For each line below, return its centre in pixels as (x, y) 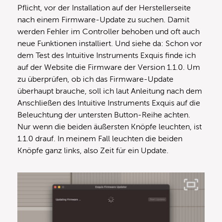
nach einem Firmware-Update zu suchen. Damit (103, 20)
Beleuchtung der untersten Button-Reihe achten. (104, 115)
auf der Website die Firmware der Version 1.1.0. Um (109, 68)
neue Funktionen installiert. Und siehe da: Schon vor (110, 44)
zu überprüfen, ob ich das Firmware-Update (95, 80)
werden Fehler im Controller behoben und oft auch (109, 32)
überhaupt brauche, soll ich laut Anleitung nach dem (110, 91)
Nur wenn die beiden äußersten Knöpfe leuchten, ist (110, 127)
